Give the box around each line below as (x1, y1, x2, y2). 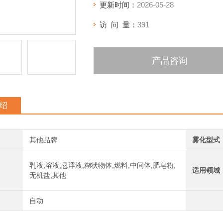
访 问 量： (100, 20, 137, 29)
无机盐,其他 (29, 171, 67, 179)
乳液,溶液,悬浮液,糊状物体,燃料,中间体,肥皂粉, (29, 161, 176, 169)
